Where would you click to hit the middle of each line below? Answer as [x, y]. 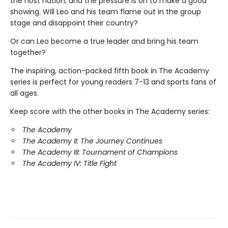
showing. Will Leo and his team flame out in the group [106, 11]
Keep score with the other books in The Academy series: [110, 111]
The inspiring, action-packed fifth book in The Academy [110, 70]
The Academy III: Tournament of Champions [100, 152]
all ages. [25, 93]
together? [28, 52]
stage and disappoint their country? [74, 23]
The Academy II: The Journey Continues [92, 141]
